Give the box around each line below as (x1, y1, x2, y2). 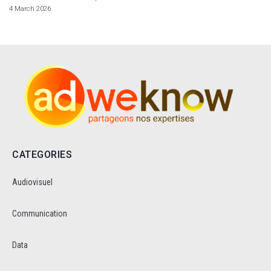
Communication (12, 209, 67, 219)
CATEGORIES (12, 149, 72, 161)
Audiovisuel (12, 177, 53, 188)
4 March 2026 (9, 4, 51, 13)
